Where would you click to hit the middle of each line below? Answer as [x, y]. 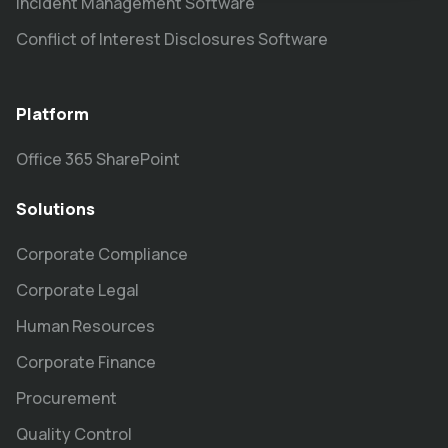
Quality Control [74, 434]
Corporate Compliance [102, 254]
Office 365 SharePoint [98, 159]
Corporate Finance [86, 362]
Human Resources [85, 326]
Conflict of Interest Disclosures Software [172, 39]
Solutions [55, 209]
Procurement [66, 398]
